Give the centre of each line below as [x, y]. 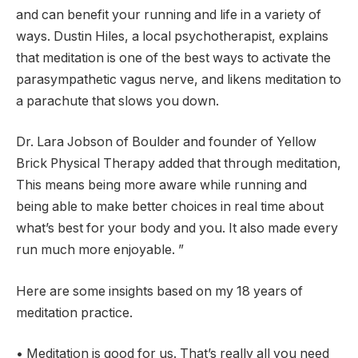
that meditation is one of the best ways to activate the [173, 58]
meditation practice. [74, 312]
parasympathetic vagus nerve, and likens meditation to [179, 79]
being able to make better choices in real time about [170, 207]
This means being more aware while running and [161, 185]
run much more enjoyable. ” [100, 250]
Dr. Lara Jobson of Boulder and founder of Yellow [166, 142]
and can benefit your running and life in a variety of [169, 14]
